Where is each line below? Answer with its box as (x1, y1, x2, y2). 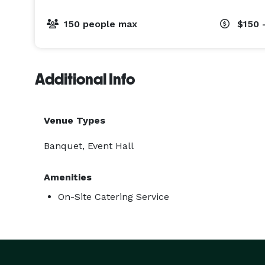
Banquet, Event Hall (44, 140, 134, 151)
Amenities (44, 172, 92, 183)
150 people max (64, 18, 137, 30)
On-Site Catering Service (58, 191, 169, 202)
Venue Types (44, 115, 105, 126)
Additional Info (35, 70, 135, 88)
